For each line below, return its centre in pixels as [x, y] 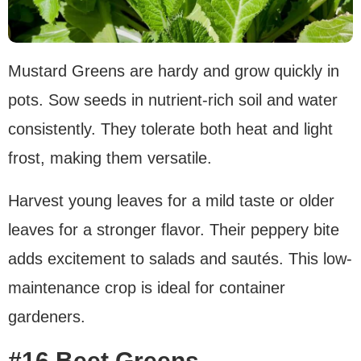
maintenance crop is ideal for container [147, 287]
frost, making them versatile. [110, 158]
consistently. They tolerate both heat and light [170, 129]
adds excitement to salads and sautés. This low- [180, 258]
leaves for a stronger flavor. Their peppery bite [174, 229]
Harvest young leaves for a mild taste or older [171, 200]
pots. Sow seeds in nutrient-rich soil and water [173, 100]
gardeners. [47, 316]
